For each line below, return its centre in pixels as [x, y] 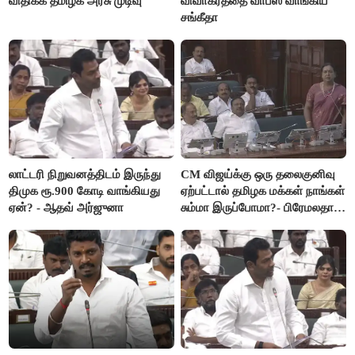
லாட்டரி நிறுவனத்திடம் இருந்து [85, 174]
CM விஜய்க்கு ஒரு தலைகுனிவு [258, 174]
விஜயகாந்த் [210, 224]
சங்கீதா [200, 17]
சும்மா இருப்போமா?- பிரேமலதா [258, 207]
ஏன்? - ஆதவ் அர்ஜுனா [67, 207]
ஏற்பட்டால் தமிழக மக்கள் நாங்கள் [263, 191]
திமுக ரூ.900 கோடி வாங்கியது [85, 191]
